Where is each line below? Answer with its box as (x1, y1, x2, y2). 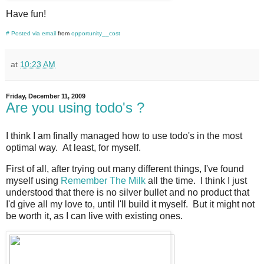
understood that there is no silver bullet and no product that (6, 187, 249, 197)
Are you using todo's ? (6, 100, 144, 116)
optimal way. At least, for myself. (6, 142, 141, 153)
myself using (6, 175, 61, 186)
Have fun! (6, 9, 46, 19)
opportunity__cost (71, 30, 120, 37)
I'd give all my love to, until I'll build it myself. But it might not (6, 199, 255, 209)
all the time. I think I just (146, 175, 247, 186)
